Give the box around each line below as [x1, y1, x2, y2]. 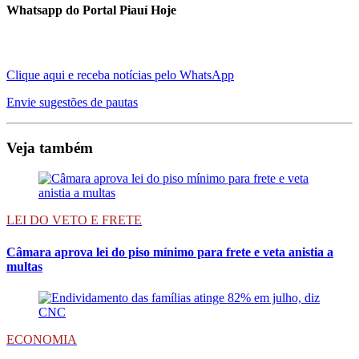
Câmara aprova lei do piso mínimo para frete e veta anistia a [6, 244, 333, 259]
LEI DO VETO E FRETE [6, 213, 142, 228]
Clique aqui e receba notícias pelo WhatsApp [6, 67, 234, 82]
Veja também [6, 139, 93, 156]
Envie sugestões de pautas [6, 95, 138, 109]
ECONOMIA [6, 332, 77, 346]
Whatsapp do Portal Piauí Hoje [6, 2, 176, 17]
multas [6, 259, 42, 273]
